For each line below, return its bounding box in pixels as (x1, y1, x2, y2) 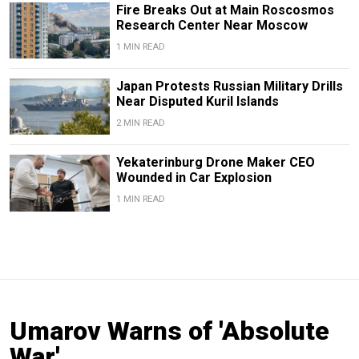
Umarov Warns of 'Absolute (10, 315, 329, 346)
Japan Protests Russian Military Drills (115, 79, 343, 95)
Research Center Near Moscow (115, 18, 308, 34)
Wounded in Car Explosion (115, 170, 272, 186)
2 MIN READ (115, 118, 165, 129)
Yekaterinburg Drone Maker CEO (115, 155, 315, 171)
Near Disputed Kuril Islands (115, 94, 279, 110)
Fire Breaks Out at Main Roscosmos (115, 2, 334, 18)
